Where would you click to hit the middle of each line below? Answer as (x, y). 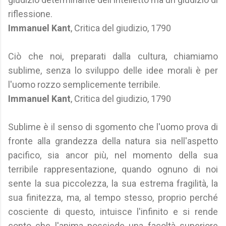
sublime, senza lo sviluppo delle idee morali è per (113, 70)
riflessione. (30, 14)
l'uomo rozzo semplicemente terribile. (85, 84)
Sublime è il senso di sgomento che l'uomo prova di (113, 127)
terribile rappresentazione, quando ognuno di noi (113, 169)
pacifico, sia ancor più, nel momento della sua (113, 155)
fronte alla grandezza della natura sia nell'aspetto (113, 141)
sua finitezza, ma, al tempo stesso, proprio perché (113, 197)
